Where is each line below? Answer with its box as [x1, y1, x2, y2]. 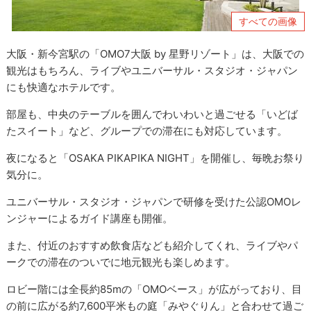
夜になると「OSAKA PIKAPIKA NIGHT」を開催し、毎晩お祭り [6, 151, 305, 165]
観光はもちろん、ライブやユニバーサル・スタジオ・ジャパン [6, 64, 299, 78]
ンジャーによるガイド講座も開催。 [6, 212, 174, 226]
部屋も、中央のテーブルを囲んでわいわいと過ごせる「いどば [6, 108, 299, 121]
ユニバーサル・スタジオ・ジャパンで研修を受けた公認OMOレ [6, 195, 302, 209]
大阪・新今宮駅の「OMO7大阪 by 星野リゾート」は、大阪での [6, 47, 305, 61]
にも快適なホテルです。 [6, 81, 121, 94]
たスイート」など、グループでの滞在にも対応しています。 [6, 124, 288, 138]
